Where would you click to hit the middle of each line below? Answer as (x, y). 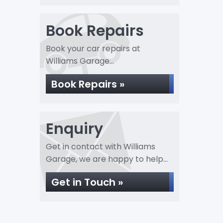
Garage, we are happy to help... (107, 159)
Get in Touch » (87, 182)
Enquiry (74, 129)
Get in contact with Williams (100, 147)
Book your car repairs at (93, 49)
